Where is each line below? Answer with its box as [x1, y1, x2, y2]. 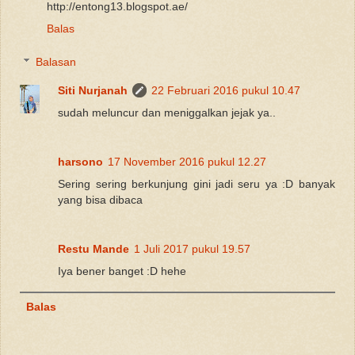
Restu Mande [58, 242, 130, 255]
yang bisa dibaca [58, 193, 143, 206]
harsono [58, 155, 104, 168]
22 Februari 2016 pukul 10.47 [151, 83, 301, 97]
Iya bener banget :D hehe [58, 264, 187, 277]
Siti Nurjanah [58, 83, 128, 97]
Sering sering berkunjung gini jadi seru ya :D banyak [58, 177, 335, 190]
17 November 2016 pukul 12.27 [108, 155, 267, 168]
